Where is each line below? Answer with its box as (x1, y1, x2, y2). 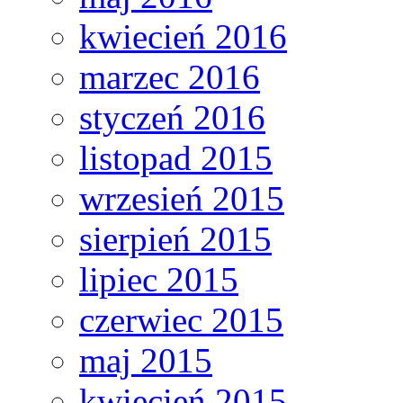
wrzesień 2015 (79, 178, 284, 218)
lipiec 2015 (79, 259, 238, 299)
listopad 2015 (79, 138, 273, 177)
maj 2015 (79, 340, 212, 380)
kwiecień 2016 (79, 16, 287, 56)
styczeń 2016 (79, 97, 265, 137)
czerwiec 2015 (79, 300, 283, 339)
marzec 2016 (79, 57, 260, 96)
